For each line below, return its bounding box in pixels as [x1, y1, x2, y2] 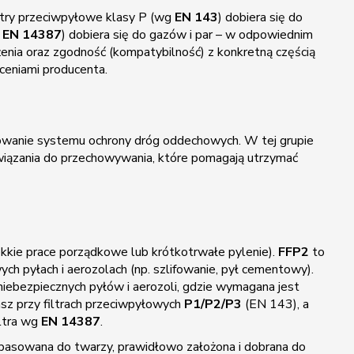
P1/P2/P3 [184, 295, 243, 313]
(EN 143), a [242, 295, 310, 313]
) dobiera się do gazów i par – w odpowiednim [62, 25, 314, 43]
